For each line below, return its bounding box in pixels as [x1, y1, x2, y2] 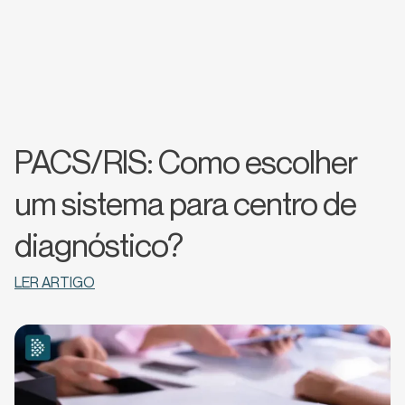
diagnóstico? [14, 225, 183, 265]
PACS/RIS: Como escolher [14, 142, 357, 182]
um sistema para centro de [14, 184, 356, 223]
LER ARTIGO [14, 273, 95, 292]
